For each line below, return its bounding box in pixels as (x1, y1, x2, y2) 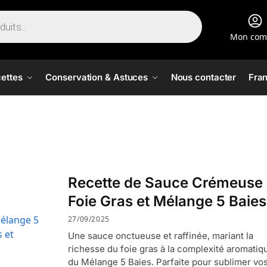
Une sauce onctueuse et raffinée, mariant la (67, 229, 253, 241)
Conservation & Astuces (45, 72, 148, 83)
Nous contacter (170, 72, 237, 83)
